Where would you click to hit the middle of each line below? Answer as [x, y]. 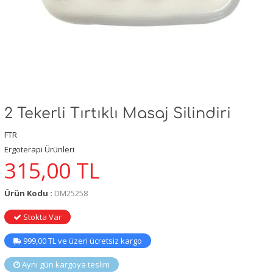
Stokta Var [41, 217]
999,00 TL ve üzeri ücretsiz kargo [82, 241]
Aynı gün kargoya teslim [65, 265]
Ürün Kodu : [29, 193]
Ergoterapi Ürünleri [39, 149]
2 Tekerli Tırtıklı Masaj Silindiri [118, 114]
